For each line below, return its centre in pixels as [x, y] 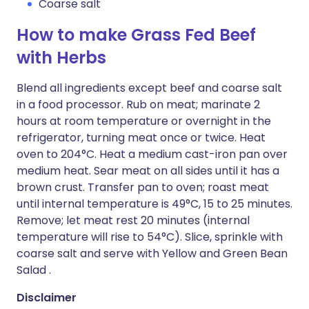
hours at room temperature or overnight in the [144, 121]
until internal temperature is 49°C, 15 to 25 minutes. [154, 204]
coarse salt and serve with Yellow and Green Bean [152, 253]
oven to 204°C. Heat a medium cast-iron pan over [152, 154]
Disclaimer [47, 298]
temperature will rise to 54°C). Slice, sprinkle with [150, 237]
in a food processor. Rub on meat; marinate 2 [138, 104]
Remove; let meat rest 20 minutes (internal [133, 220]
